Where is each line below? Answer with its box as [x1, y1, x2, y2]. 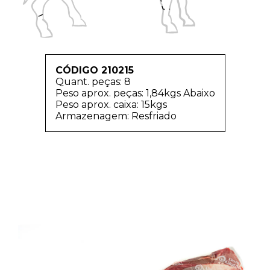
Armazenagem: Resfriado [55, 110, 177, 122]
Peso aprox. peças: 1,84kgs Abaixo [55, 87, 215, 99]
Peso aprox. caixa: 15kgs [55, 98, 167, 110]
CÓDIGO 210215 [55, 64, 134, 76]
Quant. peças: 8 [55, 75, 131, 87]
